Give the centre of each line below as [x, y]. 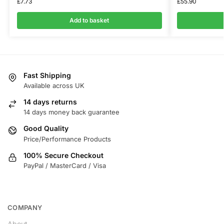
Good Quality [46, 128]
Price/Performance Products [67, 139]
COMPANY [25, 207]
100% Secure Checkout [63, 155]
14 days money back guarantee [71, 112]
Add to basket [89, 20]
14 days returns [50, 101]
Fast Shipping [47, 75]
